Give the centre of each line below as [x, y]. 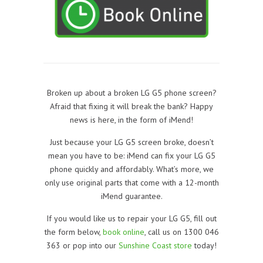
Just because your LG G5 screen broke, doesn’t [131, 142]
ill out [208, 218]
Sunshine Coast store [155, 245]
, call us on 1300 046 [181, 232]
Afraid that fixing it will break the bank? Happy [131, 106]
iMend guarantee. [131, 196]
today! [204, 245]
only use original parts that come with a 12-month [131, 182]
